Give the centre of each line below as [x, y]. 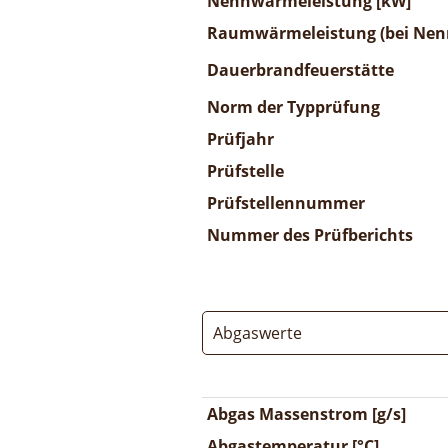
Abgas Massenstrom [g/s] [306, 414]
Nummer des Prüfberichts [310, 235]
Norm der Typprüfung [293, 107]
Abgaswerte [257, 333]
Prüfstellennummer [286, 203]
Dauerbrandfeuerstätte [300, 70]
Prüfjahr [240, 139]
